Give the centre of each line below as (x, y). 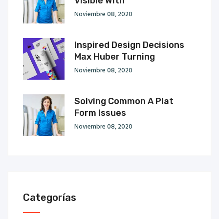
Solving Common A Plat (124, 101)
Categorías (50, 197)
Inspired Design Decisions (129, 45)
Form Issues (100, 113)
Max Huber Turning (115, 56)
